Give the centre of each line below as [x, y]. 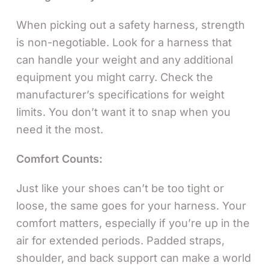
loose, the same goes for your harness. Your [131, 205]
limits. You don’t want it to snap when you [123, 112]
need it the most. [60, 129]
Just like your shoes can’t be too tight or [120, 188]
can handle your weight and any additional [125, 59]
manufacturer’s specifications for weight [120, 94]
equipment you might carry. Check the [115, 77]
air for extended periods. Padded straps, [120, 240]
